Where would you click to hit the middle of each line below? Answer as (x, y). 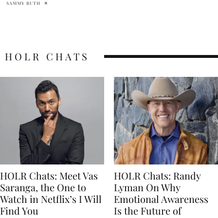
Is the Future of (148, 210)
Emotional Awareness (161, 199)
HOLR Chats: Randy (157, 175)
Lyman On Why (147, 187)
